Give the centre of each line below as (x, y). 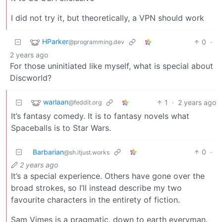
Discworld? (31, 78)
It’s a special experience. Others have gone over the (108, 176)
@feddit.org (85, 103)
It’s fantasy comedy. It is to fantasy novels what (100, 116)
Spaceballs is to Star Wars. (61, 128)
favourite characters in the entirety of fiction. (95, 199)
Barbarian (48, 152)
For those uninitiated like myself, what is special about (111, 66)
